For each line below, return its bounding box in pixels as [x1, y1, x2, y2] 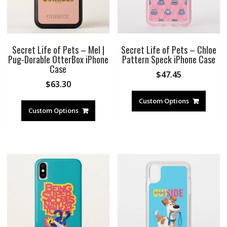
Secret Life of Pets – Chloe [121, 43, 217, 56]
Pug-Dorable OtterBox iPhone [8, 52, 108, 66]
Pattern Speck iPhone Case [122, 52, 216, 66]
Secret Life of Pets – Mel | [12, 43, 104, 56]
